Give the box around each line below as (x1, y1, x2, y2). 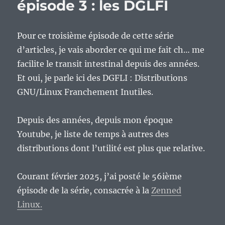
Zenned (151, 185, 182, 196)
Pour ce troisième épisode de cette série (17, 31, 174, 41)
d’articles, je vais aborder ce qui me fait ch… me (17, 45, 205, 55)
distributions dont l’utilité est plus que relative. (17, 143, 205, 154)
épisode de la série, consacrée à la (17, 185, 152, 196)
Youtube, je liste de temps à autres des (17, 129, 169, 140)
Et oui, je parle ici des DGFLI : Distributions (17, 73, 188, 83)
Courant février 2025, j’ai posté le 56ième (17, 171, 182, 182)
